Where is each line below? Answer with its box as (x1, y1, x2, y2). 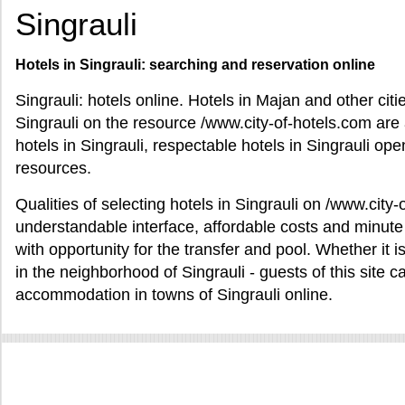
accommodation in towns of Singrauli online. (15, 286, 333, 304)
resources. (15, 159, 91, 177)
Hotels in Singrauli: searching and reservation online (15, 57, 375, 72)
